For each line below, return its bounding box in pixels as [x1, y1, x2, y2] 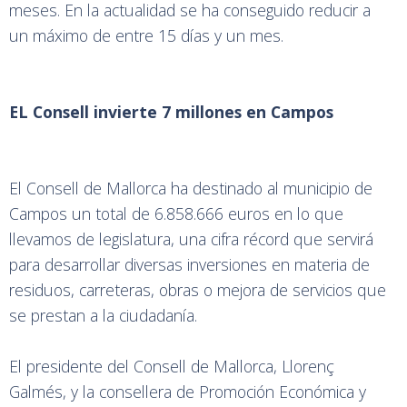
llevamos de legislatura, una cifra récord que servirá [9, 228, 373, 251]
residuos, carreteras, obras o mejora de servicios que [9, 279, 386, 302]
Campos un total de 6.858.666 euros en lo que [9, 203, 343, 225]
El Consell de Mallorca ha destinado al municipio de [9, 177, 372, 200]
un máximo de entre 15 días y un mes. [9, 25, 288, 47]
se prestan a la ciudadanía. [9, 304, 202, 327]
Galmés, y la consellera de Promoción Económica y [9, 381, 366, 403]
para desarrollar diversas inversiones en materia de [9, 253, 370, 276]
